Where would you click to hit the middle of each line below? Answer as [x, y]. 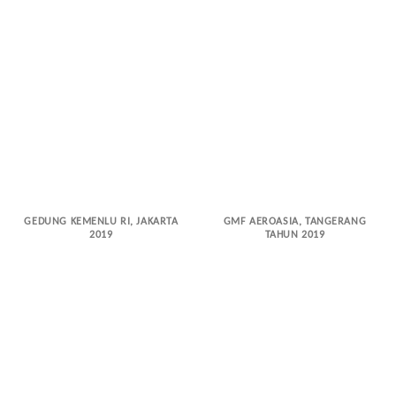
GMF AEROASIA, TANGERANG [295, 221]
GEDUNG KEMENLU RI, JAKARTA [101, 221]
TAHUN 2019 [295, 235]
